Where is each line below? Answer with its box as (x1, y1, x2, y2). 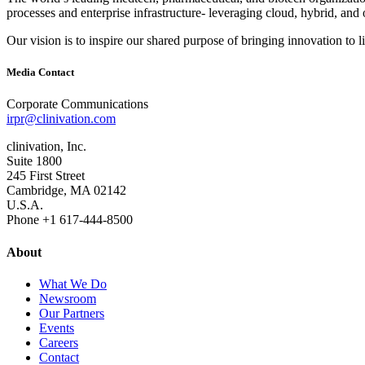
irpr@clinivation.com (7, 112, 116, 126)
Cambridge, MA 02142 (7, 183, 126, 198)
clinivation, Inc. (7, 139, 86, 154)
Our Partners (39, 306, 104, 320)
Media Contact (7, 66, 74, 79)
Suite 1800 (7, 154, 62, 169)
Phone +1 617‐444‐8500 (7, 213, 133, 227)
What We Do (39, 277, 107, 291)
